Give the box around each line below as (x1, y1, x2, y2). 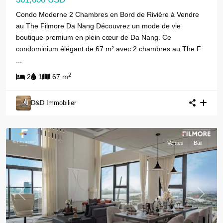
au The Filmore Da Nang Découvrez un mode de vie (16, 21, 181, 30)
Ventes (167, 139, 184, 146)
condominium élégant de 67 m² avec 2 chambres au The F (16, 44, 201, 53)
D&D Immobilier (31, 99, 76, 107)
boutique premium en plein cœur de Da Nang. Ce (16, 33, 171, 41)
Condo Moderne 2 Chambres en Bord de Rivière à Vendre (16, 10, 199, 18)
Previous (21, 194, 49, 203)
